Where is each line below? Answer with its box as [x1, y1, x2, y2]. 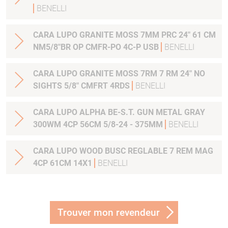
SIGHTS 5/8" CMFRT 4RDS [33, 81, 132, 91]
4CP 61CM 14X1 [33, 158, 94, 168]
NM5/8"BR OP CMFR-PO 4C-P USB [33, 42, 161, 52]
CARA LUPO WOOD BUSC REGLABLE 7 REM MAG [33, 146, 213, 156]
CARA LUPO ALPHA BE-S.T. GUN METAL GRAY [33, 107, 205, 118]
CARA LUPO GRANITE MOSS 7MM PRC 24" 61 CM [33, 30, 179, 40]
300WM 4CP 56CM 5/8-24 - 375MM [63, 120, 165, 130]
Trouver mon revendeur [58, 207, 160, 219]
